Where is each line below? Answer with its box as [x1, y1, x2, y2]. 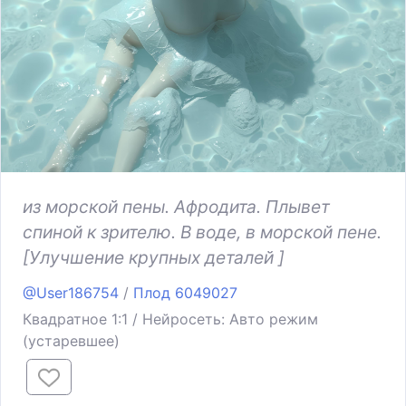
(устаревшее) [23, 332, 120, 350]
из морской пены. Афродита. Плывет [23, 196, 330, 217]
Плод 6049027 [133, 284, 237, 302]
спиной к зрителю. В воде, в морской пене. [23, 221, 382, 243]
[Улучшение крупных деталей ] [23, 246, 285, 268]
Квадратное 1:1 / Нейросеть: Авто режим [23, 310, 318, 328]
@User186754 [23, 284, 119, 302]
